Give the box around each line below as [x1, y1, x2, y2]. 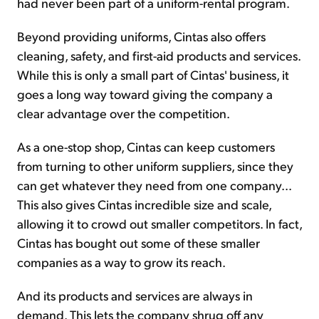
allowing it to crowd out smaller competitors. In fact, [17, 215, 302, 232]
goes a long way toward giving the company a [17, 85, 273, 103]
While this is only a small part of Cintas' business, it [17, 66, 289, 83]
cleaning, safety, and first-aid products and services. [17, 47, 300, 64]
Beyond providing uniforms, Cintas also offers [17, 28, 266, 45]
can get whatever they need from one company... [17, 177, 291, 194]
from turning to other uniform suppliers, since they [17, 157, 293, 174]
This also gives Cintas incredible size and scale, [17, 196, 271, 213]
